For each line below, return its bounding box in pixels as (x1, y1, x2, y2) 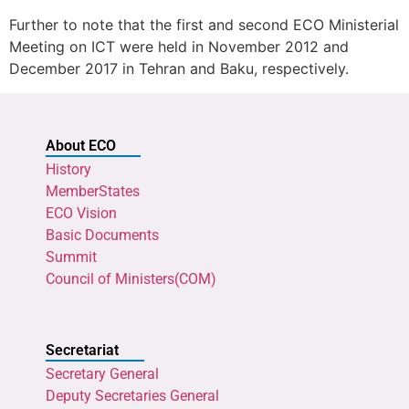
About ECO (46, 136, 116, 154)
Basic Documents (46, 225, 159, 244)
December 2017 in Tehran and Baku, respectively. (9, 59, 353, 79)
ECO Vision (46, 204, 117, 222)
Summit (46, 247, 97, 266)
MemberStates (46, 182, 140, 200)
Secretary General (46, 365, 159, 383)
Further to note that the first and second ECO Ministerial (9, 16, 399, 35)
